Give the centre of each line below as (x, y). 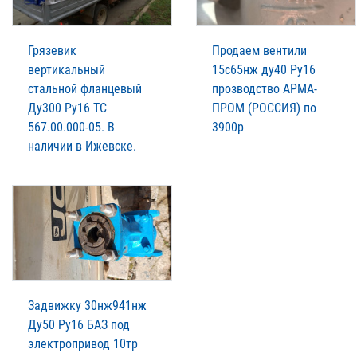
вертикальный (67, 70)
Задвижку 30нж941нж (87, 306)
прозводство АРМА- (265, 89)
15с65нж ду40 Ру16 (264, 70)
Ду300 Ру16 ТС (67, 108)
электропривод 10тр (83, 344)
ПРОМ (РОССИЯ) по (264, 108)
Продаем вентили (259, 51)
